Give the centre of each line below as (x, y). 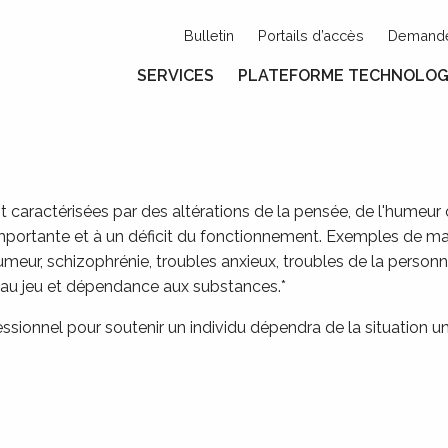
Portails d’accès (311, 35)
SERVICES (175, 75)
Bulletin (209, 35)
